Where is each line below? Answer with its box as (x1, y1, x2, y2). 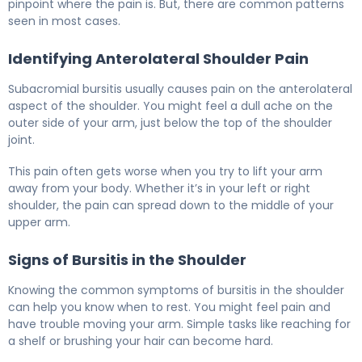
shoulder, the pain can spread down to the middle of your (8, 197, 334, 214)
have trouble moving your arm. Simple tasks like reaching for (8, 316, 351, 333)
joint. (8, 132, 35, 149)
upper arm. (8, 214, 70, 231)
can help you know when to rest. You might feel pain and (8, 299, 330, 316)
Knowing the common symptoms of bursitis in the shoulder (8, 282, 344, 299)
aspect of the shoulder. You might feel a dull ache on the (8, 98, 333, 115)
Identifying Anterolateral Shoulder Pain (8, 48, 309, 69)
